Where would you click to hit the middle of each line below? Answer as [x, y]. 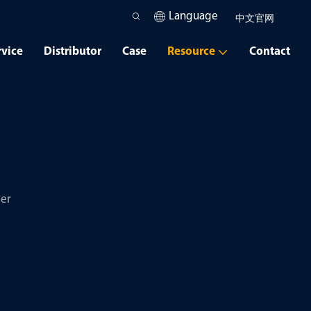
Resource [191, 52]
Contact [270, 52]
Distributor [73, 52]
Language [193, 16]
